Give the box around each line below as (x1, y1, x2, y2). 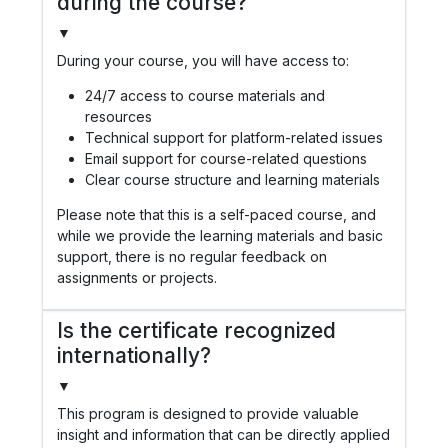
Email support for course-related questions (85, 149, 367, 167)
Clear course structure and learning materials (85, 170, 380, 188)
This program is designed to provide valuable (57, 404, 359, 422)
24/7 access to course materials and (85, 86, 325, 104)
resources (85, 107, 152, 125)
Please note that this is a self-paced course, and (57, 205, 376, 223)
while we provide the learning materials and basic (57, 226, 383, 244)
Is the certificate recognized (57, 317, 336, 343)
